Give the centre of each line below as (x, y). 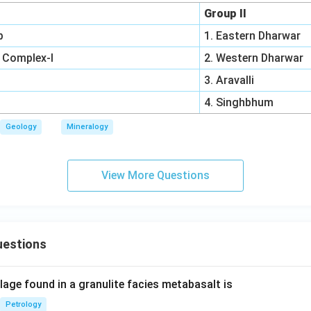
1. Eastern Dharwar (253, 36)
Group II (226, 14)
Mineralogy (87, 127)
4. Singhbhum (239, 102)
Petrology (23, 304)
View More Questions (155, 175)
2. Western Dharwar (254, 58)
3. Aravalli (229, 80)
